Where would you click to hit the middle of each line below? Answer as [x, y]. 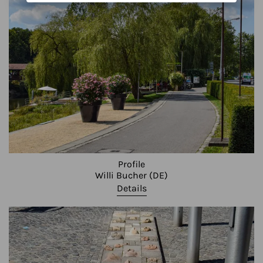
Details [131, 188]
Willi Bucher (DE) [131, 175]
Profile [131, 164]
